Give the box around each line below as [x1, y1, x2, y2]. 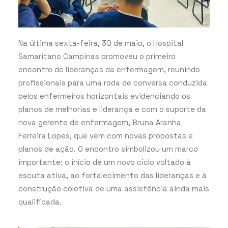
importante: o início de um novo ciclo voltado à [18, 157, 191, 167]
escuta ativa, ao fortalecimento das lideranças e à [18, 170, 207, 180]
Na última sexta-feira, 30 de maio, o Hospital [18, 38, 183, 48]
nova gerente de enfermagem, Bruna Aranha [18, 117, 181, 127]
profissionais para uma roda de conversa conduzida [18, 77, 207, 88]
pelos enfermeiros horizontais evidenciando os [18, 91, 190, 101]
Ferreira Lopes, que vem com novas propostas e [18, 130, 193, 140]
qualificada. [18, 196, 62, 207]
